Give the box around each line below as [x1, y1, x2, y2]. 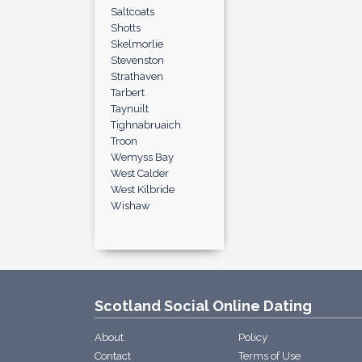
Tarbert [111, 86, 145, 99]
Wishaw [111, 200, 150, 212]
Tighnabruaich [111, 119, 181, 131]
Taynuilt [111, 103, 149, 115]
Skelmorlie [111, 38, 163, 50]
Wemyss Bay [111, 151, 174, 163]
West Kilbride [111, 183, 175, 196]
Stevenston [111, 54, 164, 66]
